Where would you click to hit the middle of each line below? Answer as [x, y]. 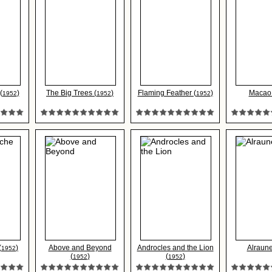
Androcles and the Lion [175, 248]
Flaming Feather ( [167, 93]
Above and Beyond [80, 248]
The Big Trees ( [71, 93]
